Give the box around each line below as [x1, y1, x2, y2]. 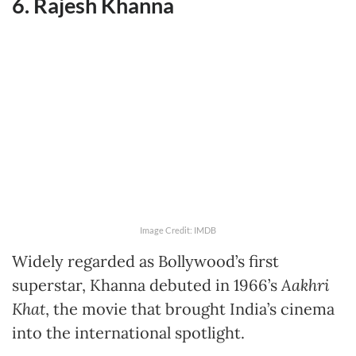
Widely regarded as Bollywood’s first [12, 251, 279, 272]
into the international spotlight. [12, 323, 245, 343]
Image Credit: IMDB [140, 225, 216, 236]
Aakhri [281, 275, 329, 296]
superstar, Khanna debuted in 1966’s [12, 275, 281, 296]
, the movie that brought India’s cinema [45, 299, 335, 319]
